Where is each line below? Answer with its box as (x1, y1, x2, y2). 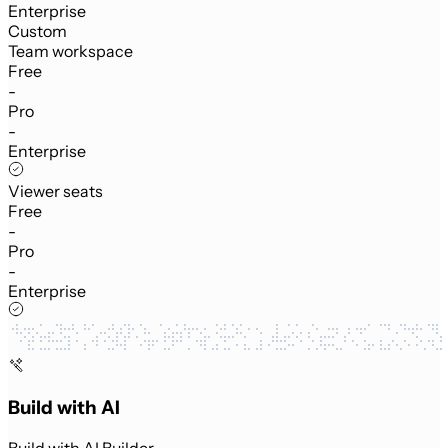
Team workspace (8, 41, 133, 62)
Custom (8, 21, 67, 42)
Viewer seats (8, 181, 103, 202)
